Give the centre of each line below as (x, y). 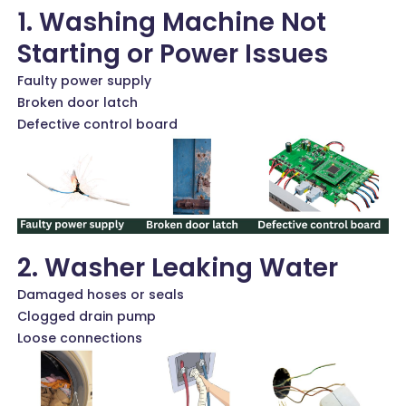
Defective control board (98, 125)
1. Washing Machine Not (172, 23)
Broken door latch (78, 103)
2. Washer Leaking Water (178, 268)
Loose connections (80, 338)
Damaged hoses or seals (101, 295)
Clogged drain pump (87, 317)
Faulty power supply (85, 81)
